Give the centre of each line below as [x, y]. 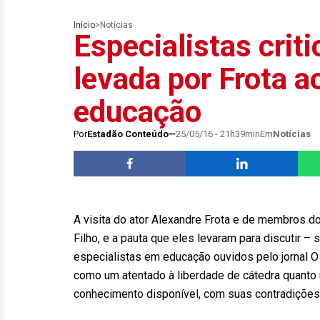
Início [84, 25]
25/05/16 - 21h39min [218, 134]
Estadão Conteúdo [128, 134]
